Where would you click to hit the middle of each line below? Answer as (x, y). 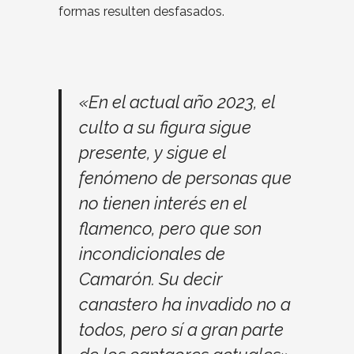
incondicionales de (152, 253)
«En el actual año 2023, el (177, 102)
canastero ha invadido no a (185, 304)
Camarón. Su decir (151, 279)
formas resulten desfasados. (141, 11)
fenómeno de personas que (185, 177)
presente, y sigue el (153, 152)
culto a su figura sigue (165, 127)
